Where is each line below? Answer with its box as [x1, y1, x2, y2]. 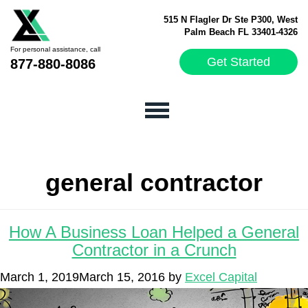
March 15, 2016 [79, 270, 165, 284]
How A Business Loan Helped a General [9, 223, 299, 241]
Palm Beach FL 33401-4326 [184, 27, 298, 37]
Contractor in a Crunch [71, 241, 236, 259]
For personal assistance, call [10, 45, 100, 53]
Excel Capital [185, 270, 257, 284]
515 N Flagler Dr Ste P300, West [164, 14, 298, 25]
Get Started [207, 55, 270, 69]
